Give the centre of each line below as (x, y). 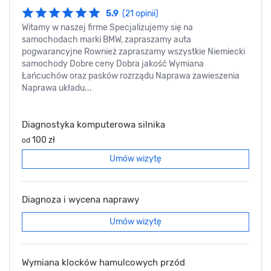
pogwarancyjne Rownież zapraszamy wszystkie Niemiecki (133, 52)
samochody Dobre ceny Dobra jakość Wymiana (113, 64)
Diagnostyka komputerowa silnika (93, 125)
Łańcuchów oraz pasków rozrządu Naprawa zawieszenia (131, 76)
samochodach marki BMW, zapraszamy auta (106, 40)
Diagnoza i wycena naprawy (80, 200)
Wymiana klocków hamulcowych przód (103, 263)
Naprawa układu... (57, 88)
